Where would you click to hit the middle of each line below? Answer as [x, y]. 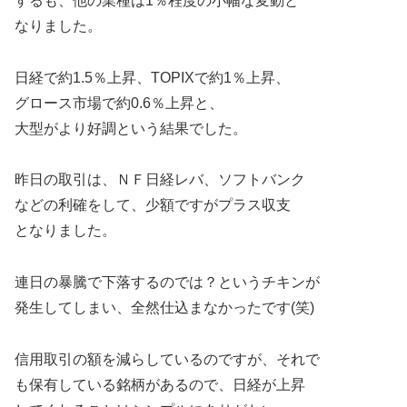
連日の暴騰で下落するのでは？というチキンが [167, 283]
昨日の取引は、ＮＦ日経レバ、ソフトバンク [160, 180]
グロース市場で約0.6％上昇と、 [119, 103]
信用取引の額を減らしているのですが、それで [167, 360]
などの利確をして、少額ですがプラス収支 [153, 205]
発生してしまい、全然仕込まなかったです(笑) [164, 308]
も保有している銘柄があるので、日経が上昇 [160, 385]
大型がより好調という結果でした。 [131, 128]
